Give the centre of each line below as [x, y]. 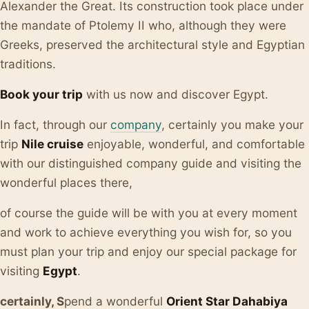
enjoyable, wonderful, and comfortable [194, 144]
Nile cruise [52, 144]
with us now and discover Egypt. [176, 94]
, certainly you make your [232, 125]
